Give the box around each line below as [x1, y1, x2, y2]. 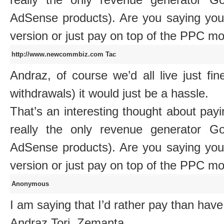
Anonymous [11, 180, 49, 188]
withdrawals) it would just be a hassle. [10, 86, 208, 100]
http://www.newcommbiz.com [11, 50, 105, 58]
